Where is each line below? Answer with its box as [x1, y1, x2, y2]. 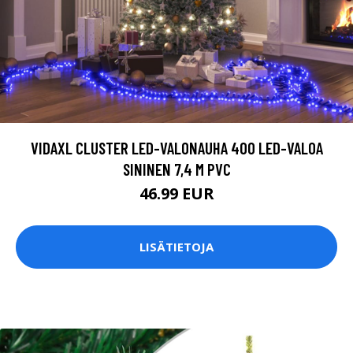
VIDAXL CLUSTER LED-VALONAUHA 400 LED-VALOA [30, 137, 323, 158]
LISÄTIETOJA [139, 239, 214, 255]
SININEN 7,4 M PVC [122, 158, 231, 179]
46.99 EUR [139, 182, 214, 204]
